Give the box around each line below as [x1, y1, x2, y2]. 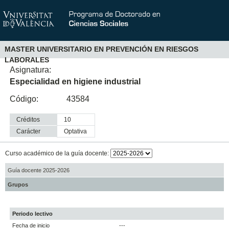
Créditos [16, 116, 40, 124]
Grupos [7, 181, 28, 188]
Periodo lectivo [12, 211, 53, 217]
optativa [68, 128, 87, 135]
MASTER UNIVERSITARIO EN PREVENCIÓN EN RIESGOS [4, 45, 198, 54]
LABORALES [4, 56, 49, 64]
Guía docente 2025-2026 [7, 167, 70, 173]
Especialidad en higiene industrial [10, 77, 141, 86]
